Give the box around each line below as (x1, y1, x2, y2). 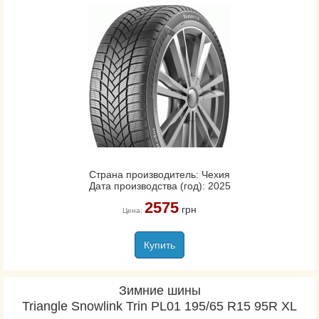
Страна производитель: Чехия (89, 169, 230, 180)
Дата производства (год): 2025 (88, 180, 231, 192)
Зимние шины (118, 283, 201, 298)
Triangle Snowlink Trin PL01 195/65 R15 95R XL (22, 299, 297, 313)
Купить (144, 239, 175, 251)
